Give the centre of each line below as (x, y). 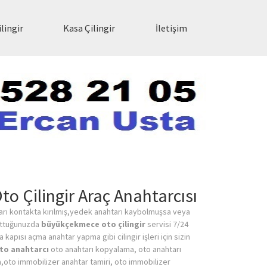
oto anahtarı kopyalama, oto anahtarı (115, 249)
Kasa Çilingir (89, 28)
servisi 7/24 (167, 224)
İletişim (171, 28)
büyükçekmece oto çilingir (93, 224)
